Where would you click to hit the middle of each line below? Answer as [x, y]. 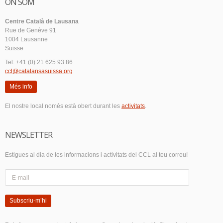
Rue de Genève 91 [31, 31]
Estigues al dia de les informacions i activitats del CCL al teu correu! [96, 155]
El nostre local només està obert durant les [63, 106]
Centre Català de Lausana [42, 22]
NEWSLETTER [29, 135]
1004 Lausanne [26, 40]
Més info [21, 87]
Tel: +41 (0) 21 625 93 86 [39, 62]
